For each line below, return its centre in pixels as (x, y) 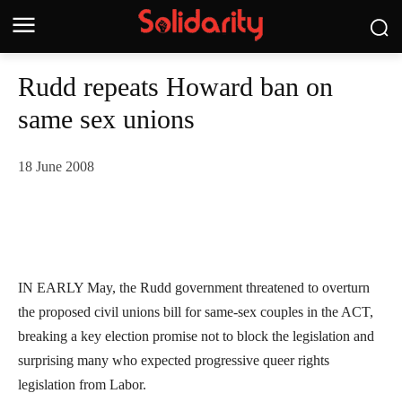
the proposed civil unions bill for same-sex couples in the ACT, (196, 312)
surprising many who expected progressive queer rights (174, 361)
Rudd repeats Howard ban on (175, 87)
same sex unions (106, 119)
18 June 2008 (56, 167)
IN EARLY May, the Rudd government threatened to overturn (194, 288)
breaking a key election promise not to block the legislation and (196, 336)
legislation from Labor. (82, 385)
